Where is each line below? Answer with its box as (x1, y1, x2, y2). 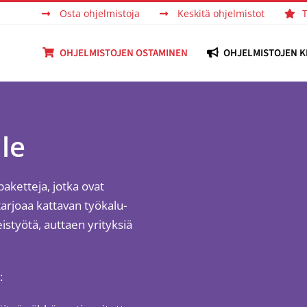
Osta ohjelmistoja (60, 6, 140, 20)
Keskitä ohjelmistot (177, 6, 265, 20)
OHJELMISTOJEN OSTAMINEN (59, 45, 188, 60)
